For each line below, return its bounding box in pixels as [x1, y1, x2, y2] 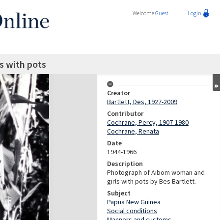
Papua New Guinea [107, 197, 161, 206]
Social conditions [107, 206, 157, 215]
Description [107, 159, 143, 168]
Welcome [133, 9, 155, 17]
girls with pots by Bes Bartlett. [107, 177, 196, 186]
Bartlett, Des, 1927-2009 [107, 97, 177, 106]
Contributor [107, 109, 143, 118]
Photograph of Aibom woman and [107, 168, 205, 177]
